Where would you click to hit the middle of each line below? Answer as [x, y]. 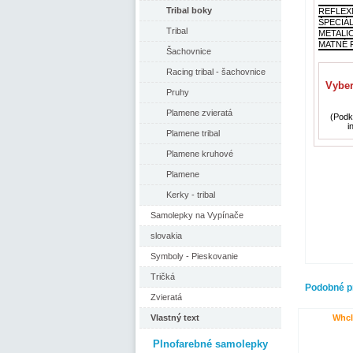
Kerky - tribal [191, 195]
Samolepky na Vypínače [197, 215]
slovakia [166, 236]
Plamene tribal [193, 133]
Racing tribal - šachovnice [216, 72]
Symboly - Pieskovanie [194, 256]
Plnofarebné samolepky [210, 344]
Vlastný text [175, 318]
